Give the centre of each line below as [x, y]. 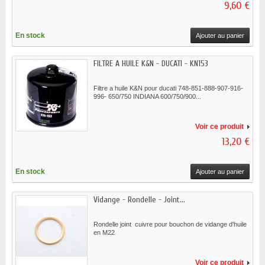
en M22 [104, 233]
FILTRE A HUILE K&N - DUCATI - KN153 [151, 64]
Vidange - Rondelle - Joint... [139, 200]
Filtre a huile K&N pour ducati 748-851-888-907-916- [168, 88]
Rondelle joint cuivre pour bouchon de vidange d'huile [170, 224]
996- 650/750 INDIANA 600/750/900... [147, 97]
